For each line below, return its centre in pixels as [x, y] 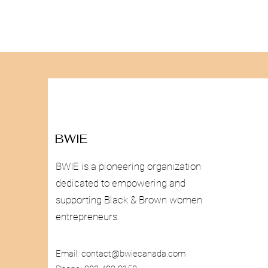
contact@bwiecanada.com [133, 254]
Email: [68, 254]
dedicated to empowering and [121, 183]
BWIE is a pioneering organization [128, 166]
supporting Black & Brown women [129, 200]
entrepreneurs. [88, 217]
